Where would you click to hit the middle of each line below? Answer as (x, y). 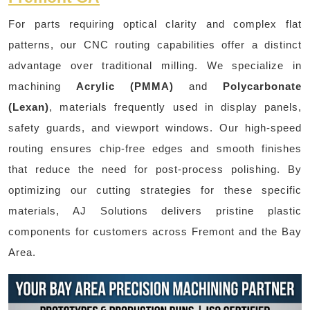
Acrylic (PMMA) (125, 86)
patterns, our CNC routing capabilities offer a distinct (155, 44)
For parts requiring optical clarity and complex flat (155, 24)
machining (42, 86)
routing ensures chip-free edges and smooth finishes (155, 148)
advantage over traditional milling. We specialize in (155, 65)
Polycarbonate (262, 86)
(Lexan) (29, 107)
